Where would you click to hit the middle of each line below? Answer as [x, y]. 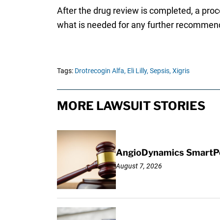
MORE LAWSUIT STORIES [131, 106]
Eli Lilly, [137, 70]
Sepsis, [160, 70]
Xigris [181, 70]
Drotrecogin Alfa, [100, 70]
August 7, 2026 [139, 166]
